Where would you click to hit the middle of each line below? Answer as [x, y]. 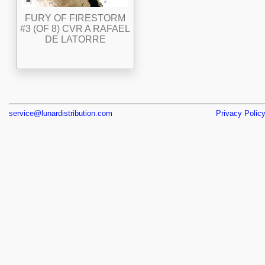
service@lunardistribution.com [61, 113]
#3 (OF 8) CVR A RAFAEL [75, 28]
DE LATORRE [75, 39]
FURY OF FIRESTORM [75, 18]
